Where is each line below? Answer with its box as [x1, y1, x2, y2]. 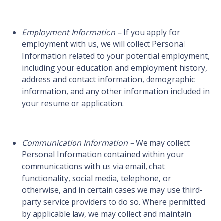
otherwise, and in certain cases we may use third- [22, 184, 203, 196]
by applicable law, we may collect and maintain [22, 208, 191, 220]
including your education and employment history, [22, 62, 207, 74]
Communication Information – [22, 137, 134, 148]
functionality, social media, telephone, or [22, 173, 171, 184]
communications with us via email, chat [22, 161, 165, 172]
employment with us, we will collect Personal [22, 38, 185, 50]
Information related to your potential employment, [22, 50, 210, 62]
